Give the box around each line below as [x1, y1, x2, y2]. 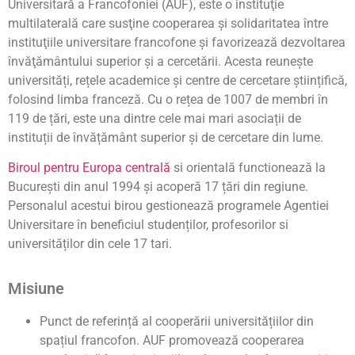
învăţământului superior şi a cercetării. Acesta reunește [8, 53, 313, 69]
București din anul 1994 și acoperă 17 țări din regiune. [8, 179, 308, 195]
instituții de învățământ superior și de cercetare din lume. [8, 129, 323, 145]
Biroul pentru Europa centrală [8, 160, 170, 176]
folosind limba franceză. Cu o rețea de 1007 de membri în [8, 91, 328, 107]
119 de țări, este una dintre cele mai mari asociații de [8, 110, 301, 126]
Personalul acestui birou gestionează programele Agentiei [8, 198, 329, 214]
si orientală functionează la [170, 160, 326, 176]
